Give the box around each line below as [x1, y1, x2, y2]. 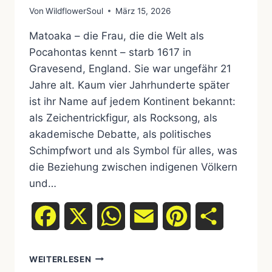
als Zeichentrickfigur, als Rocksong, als [29, 111, 217, 124]
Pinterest [191, 209, 231, 222]
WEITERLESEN [29, 254, 92, 264]
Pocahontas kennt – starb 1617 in [29, 46, 191, 58]
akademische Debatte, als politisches [29, 127, 211, 140]
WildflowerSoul [46, 5, 104, 16]
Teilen [223, 209, 250, 222]
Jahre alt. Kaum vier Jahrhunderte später [29, 78, 229, 91]
